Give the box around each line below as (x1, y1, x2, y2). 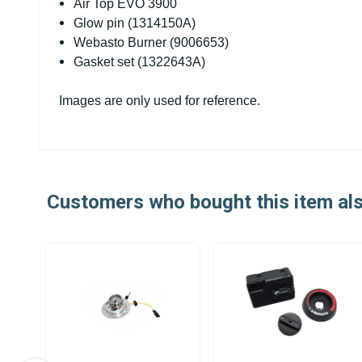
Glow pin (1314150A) (74, 16, 196, 30)
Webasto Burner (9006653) (74, 36, 229, 49)
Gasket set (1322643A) (74, 55, 206, 69)
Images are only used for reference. (59, 94, 263, 107)
